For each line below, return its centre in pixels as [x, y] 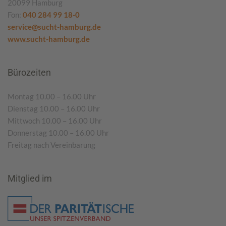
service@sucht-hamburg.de [54, 26]
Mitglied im [30, 178]
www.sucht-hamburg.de [49, 39]
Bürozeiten [29, 72]
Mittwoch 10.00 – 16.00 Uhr [55, 120]
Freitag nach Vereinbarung [51, 145]
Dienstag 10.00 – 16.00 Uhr [54, 108]
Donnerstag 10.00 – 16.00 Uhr [58, 132]
